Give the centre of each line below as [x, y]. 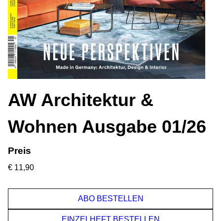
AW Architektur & [81, 100]
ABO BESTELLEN [110, 198]
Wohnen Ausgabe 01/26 [107, 126]
